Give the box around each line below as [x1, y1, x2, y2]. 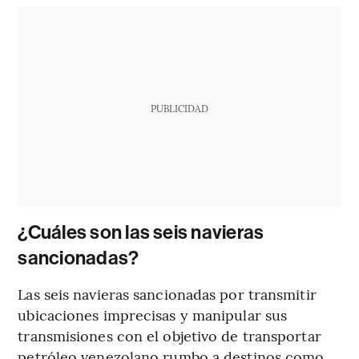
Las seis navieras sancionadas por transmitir [18, 284, 317, 305]
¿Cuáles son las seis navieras [18, 221, 264, 244]
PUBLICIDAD [150, 102, 208, 115]
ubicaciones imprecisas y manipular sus [18, 305, 288, 325]
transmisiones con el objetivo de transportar [18, 325, 321, 346]
